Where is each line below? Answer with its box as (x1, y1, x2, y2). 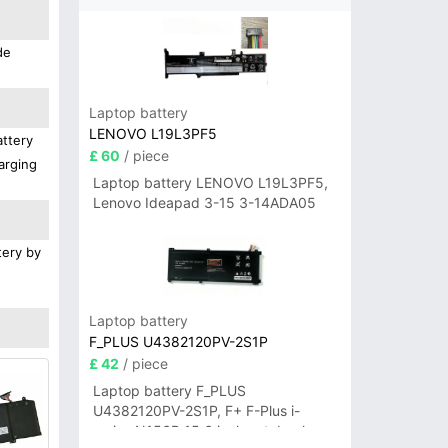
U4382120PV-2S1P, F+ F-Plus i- (92, 402, 300, 420)
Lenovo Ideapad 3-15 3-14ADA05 (92, 194, 316, 212)
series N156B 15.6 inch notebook (92, 422, 310, 440)
